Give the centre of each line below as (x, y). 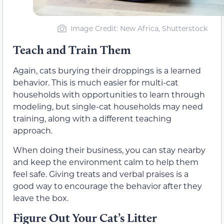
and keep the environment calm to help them (106, 161)
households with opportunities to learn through (109, 94)
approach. (33, 130)
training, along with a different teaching (92, 118)
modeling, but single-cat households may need (108, 106)
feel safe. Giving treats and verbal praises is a (101, 173)
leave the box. (41, 197)
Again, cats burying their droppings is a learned (107, 70)
